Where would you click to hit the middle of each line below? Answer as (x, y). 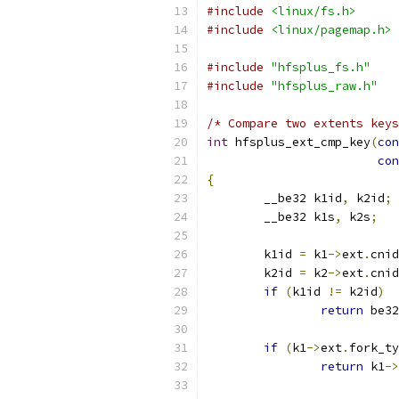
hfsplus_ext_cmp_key (299, 142)
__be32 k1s (299, 217)
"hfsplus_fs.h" (321, 67)
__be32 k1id (303, 198)
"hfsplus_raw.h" (324, 86)
